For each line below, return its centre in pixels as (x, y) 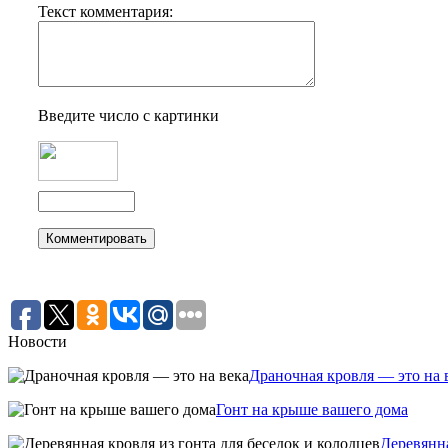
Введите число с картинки (128, 116)
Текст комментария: (105, 12)
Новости (37, 342)
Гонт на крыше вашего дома (312, 410)
